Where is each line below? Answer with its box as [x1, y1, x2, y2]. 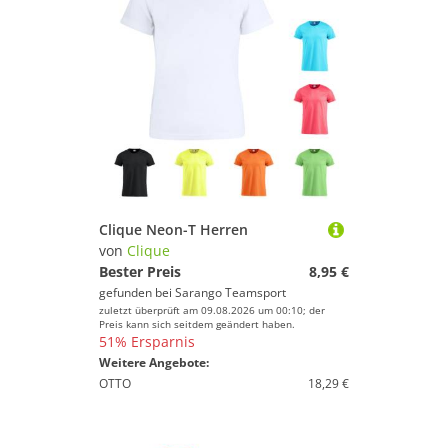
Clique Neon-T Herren [99, 220, 248, 239]
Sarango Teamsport [175, 284, 286, 301]
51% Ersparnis [99, 332, 195, 351]
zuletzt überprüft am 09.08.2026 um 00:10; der [99, 303, 325, 317]
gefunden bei [99, 284, 175, 301]
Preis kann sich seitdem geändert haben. [99, 317, 295, 331]
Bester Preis [99, 262, 181, 281]
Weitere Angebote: [99, 354, 209, 371]
